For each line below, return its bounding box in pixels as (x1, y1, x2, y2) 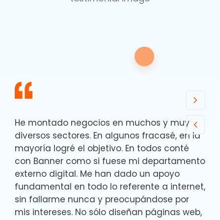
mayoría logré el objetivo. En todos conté (15, 142, 189, 154)
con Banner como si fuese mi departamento (15, 155, 205, 167)
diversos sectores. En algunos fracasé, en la (15, 130, 200, 141)
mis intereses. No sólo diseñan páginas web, (15, 206, 202, 218)
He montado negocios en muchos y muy (15, 117, 190, 129)
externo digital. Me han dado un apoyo (15, 168, 180, 180)
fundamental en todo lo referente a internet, (15, 181, 205, 192)
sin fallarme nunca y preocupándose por (15, 193, 189, 205)
